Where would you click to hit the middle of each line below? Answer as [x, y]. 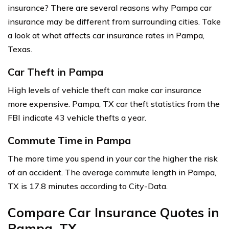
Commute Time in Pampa [69, 141]
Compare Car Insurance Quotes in [113, 213]
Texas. [20, 49]
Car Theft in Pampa [55, 72]
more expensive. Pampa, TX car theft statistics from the [114, 104]
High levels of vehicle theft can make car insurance [105, 90]
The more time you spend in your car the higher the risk [113, 159]
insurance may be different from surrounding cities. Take [114, 22]
